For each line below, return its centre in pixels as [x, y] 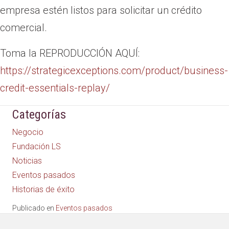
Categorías [39, 114]
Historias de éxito [43, 189]
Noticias [27, 161]
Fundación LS [37, 146]
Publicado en [34, 208]
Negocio [28, 132]
